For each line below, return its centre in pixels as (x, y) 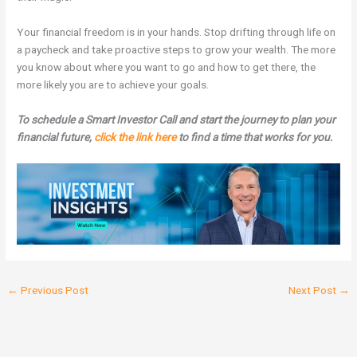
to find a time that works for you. (255, 137)
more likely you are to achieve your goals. (113, 85)
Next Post (313, 290)
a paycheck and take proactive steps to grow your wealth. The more (177, 50)
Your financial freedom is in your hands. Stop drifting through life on (177, 32)
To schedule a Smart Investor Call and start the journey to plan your (177, 120)
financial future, (56, 137)
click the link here (135, 137)
